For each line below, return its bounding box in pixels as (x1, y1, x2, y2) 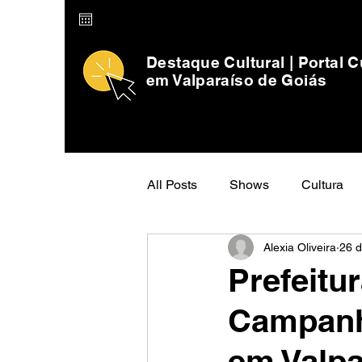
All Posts (147, 177, 197, 192)
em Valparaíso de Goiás (146, 71, 327, 89)
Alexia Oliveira (263, 240, 336, 254)
